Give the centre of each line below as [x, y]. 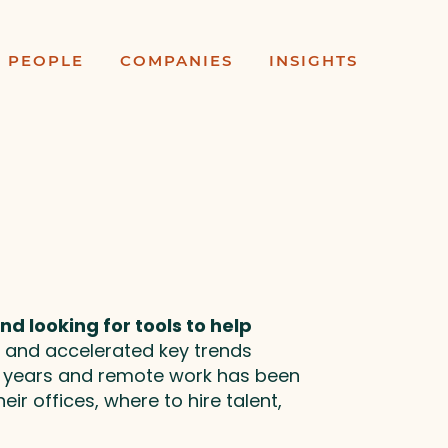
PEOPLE [46, 60]
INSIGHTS [313, 60]
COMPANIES [176, 60]
